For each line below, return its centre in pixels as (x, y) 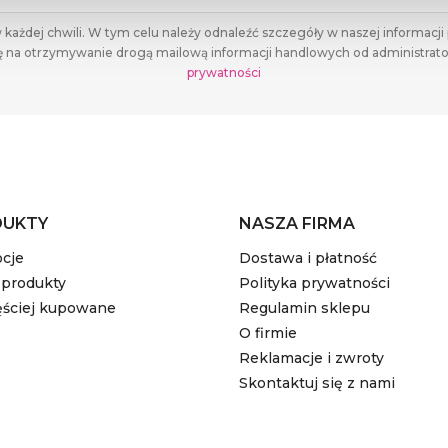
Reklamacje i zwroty (311, 358)
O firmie (268, 333)
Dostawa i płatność (308, 258)
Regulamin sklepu (304, 308)
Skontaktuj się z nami (317, 383)
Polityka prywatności (314, 283)
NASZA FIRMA (297, 224)
